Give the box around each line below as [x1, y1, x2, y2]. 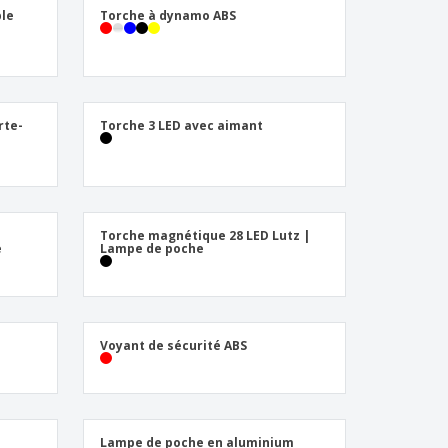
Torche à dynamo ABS [99, 7, 236, 24]
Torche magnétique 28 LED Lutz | [99, 227, 310, 244]
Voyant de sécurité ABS [99, 337, 247, 354]
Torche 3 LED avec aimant [99, 117, 263, 134]
